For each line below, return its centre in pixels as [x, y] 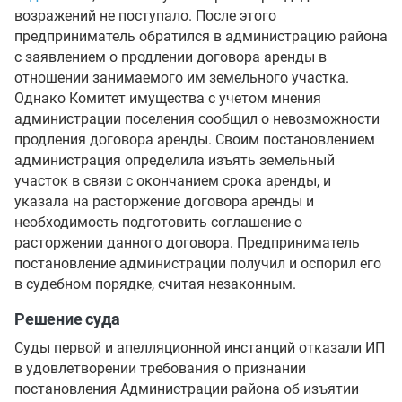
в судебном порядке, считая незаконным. [155, 284]
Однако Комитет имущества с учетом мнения [168, 98]
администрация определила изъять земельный [175, 160]
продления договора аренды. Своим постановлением [195, 140]
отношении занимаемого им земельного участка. [182, 78]
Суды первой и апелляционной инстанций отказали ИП [200, 348]
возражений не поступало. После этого [145, 16]
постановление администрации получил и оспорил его [198, 263]
